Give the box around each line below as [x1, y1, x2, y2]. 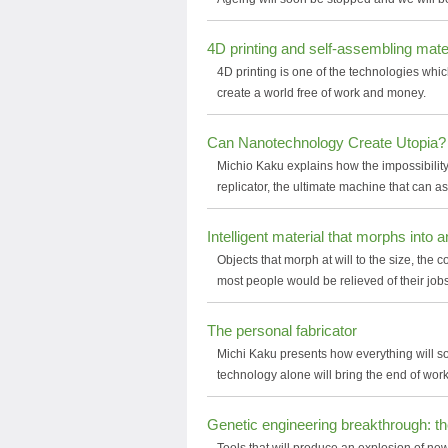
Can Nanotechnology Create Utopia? [207, 134, 446, 151]
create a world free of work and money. [217, 86, 426, 100]
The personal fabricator [207, 322, 357, 339]
